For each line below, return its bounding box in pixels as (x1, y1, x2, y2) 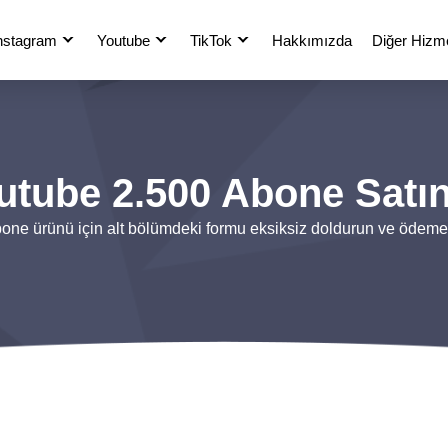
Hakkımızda (272, 32, 352, 49)
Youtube (97, 32, 150, 49)
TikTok (190, 32, 232, 49)
